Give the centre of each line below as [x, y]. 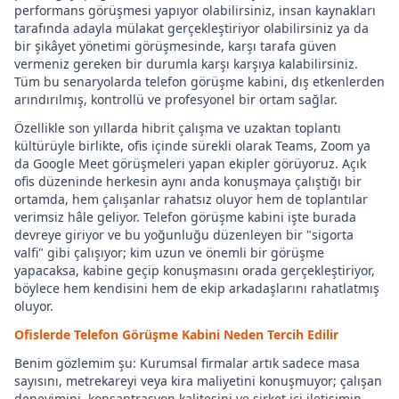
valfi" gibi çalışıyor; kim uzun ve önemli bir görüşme [169, 252]
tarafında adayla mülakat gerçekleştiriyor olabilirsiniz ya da [191, 28]
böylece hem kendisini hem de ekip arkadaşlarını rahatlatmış [197, 288]
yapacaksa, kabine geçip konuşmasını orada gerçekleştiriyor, [195, 270]
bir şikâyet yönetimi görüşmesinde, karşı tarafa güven [175, 46]
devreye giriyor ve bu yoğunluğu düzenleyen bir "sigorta [184, 235]
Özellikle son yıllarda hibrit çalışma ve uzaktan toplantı [178, 128]
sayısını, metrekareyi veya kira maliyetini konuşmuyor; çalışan [198, 381]
